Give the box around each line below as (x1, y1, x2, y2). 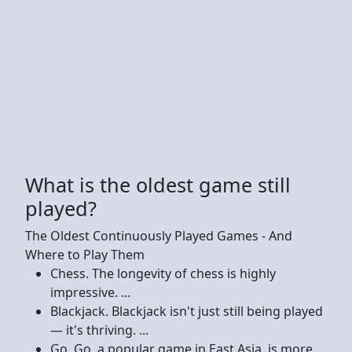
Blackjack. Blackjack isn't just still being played (50, 302, 323, 320)
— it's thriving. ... (50, 321, 148, 339)
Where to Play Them (25, 245, 145, 263)
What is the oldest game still (25, 170, 291, 198)
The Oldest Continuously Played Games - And (25, 226, 292, 244)
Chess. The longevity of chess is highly (50, 264, 276, 282)
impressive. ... (50, 283, 130, 301)
